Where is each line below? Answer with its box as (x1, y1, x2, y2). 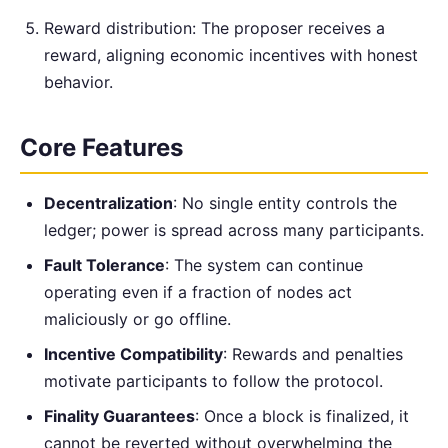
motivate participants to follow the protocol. (44, 371, 383, 392)
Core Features (20, 132, 183, 162)
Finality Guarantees (44, 406, 195, 427)
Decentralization (44, 193, 173, 214)
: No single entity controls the (173, 193, 397, 214)
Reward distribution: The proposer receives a (44, 17, 385, 38)
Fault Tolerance (44, 255, 165, 276)
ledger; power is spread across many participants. (44, 220, 424, 241)
